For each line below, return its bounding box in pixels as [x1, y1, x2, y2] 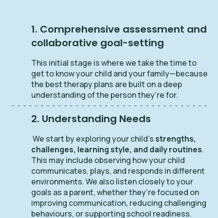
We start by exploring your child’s [31, 133, 155, 145]
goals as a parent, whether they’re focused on [31, 187, 199, 198]
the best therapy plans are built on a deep [31, 79, 182, 90]
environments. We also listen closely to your [31, 176, 193, 187]
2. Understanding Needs [31, 112, 151, 126]
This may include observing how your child [31, 155, 185, 166]
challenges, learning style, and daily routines [31, 144, 202, 155]
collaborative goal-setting [31, 36, 164, 50]
